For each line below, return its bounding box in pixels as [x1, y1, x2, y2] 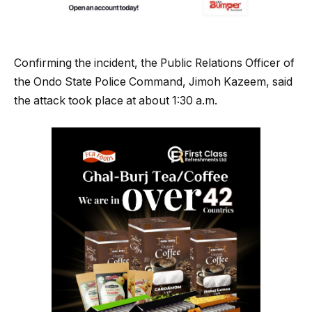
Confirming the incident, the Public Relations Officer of [14, 56, 295, 70]
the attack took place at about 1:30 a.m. [14, 94, 217, 108]
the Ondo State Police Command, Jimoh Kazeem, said [14, 75, 292, 89]
